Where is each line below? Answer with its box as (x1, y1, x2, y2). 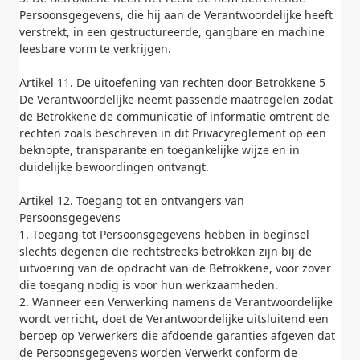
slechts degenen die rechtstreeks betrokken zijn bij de (19, 243, 312, 259)
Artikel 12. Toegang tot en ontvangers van (19, 193, 244, 208)
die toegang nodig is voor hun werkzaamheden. (19, 277, 278, 292)
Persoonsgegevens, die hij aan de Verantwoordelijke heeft (19, 7, 333, 22)
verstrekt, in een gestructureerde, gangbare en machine (19, 24, 325, 39)
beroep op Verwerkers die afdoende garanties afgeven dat (19, 328, 335, 343)
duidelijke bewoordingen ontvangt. (19, 159, 209, 174)
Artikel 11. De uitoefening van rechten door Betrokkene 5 (19, 75, 325, 90)
